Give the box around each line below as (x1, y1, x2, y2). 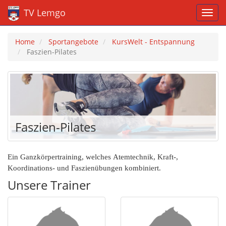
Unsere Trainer (8, 176, 91, 193)
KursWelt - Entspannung (112, 37, 195, 46)
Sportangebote (48, 37, 98, 46)
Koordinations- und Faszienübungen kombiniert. (8, 163, 161, 172)
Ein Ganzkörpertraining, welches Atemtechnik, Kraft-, (8, 152, 178, 161)
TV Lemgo (21, 6, 66, 19)
